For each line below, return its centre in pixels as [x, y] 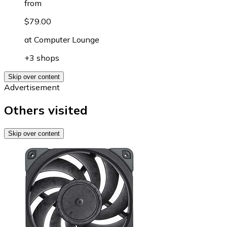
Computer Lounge [67, 39]
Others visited [46, 110]
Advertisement [32, 87]
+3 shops [42, 58]
